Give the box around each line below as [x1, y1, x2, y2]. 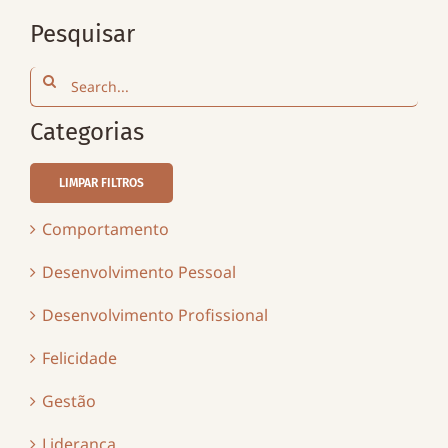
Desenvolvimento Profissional [41, 304, 268, 327]
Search [28, 66, 81, 89]
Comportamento [41, 218, 169, 241]
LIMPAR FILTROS [58, 176, 144, 191]
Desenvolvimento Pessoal [41, 261, 236, 284]
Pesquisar [29, 20, 135, 49]
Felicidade [41, 347, 117, 370]
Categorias [29, 118, 144, 147]
